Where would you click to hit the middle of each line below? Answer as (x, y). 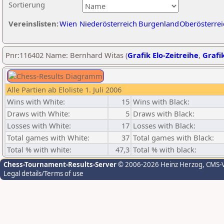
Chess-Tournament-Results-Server (60, 164)
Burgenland (159, 23)
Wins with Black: (161, 101)
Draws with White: (38, 113)
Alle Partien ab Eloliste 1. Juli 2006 (64, 89)
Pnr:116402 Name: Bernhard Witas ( (66, 55)
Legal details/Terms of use (43, 173)
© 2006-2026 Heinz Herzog (159, 164)
